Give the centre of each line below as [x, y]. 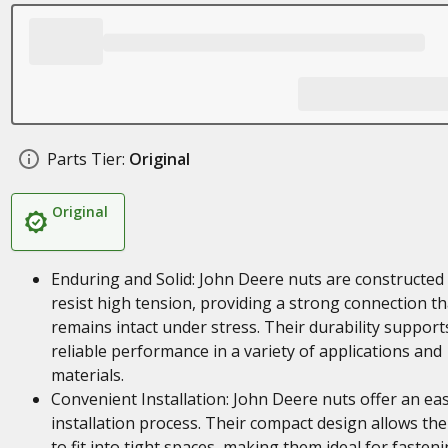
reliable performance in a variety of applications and [246, 351]
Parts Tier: [85, 159]
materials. [87, 375]
